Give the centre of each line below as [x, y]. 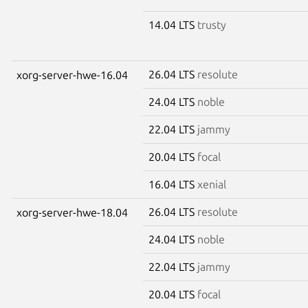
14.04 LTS [173, 24]
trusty [212, 24]
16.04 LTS [173, 184]
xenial [212, 184]
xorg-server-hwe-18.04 [72, 212]
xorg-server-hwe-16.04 [72, 75]
